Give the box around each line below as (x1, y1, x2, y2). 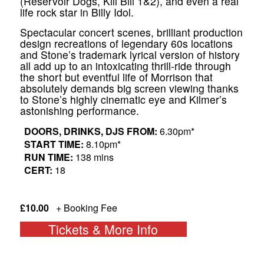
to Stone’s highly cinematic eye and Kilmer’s (19, 92, 227, 107)
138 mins (75, 150, 114, 164)
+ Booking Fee (55, 201, 117, 215)
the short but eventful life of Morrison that (19, 70, 213, 85)
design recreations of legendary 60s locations (19, 36, 233, 51)
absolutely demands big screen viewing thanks (19, 81, 239, 96)
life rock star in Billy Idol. (19, 5, 137, 20)
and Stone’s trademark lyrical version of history (19, 47, 240, 62)
